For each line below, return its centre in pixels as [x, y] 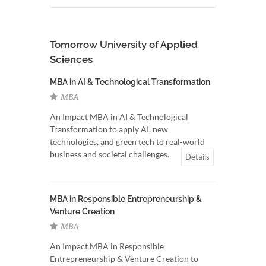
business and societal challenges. [110, 154]
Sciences [71, 59]
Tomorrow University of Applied [124, 45]
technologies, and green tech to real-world [127, 142]
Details [197, 157]
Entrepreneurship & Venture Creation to [124, 259]
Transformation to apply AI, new [109, 129]
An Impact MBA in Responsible [107, 246]
